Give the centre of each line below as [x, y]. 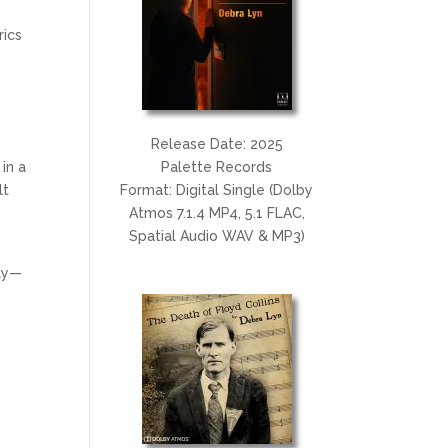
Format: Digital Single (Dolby [217, 189]
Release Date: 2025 [216, 143]
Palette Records [217, 166]
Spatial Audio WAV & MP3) [216, 235]
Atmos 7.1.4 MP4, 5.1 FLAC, [216, 212]
